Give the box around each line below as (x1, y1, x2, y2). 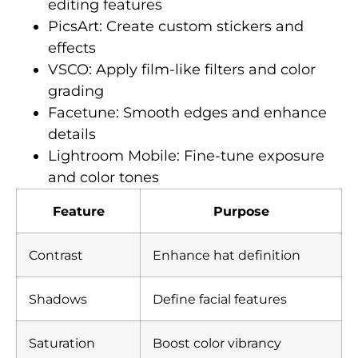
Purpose (213, 202, 269, 219)
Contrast (29, 246, 83, 263)
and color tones (48, 168, 159, 186)
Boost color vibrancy (153, 334, 281, 351)
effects (48, 38, 96, 57)
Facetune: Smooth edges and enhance (48, 103, 327, 121)
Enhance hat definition (153, 246, 300, 263)
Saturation (29, 334, 95, 351)
